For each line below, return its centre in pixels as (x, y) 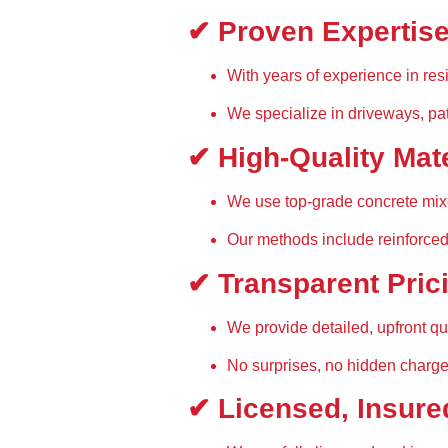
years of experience (332, 75)
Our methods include (302, 240)
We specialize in (287, 114)
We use (256, 201)
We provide (269, 327)
